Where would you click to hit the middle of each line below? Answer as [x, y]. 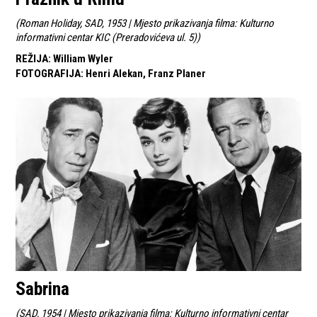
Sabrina [43, 289]
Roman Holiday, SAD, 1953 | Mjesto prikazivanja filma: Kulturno [147, 23]
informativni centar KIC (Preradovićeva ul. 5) [106, 37]
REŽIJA [32, 58]
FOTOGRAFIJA [48, 73]
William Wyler [83, 58]
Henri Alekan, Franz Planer [146, 73]
